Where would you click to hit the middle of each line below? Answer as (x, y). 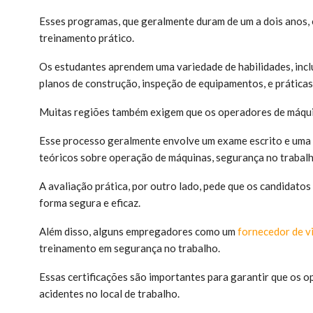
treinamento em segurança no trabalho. (131, 248)
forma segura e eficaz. (90, 202)
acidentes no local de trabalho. (109, 293)
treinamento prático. (88, 37)
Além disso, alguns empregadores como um (138, 231)
